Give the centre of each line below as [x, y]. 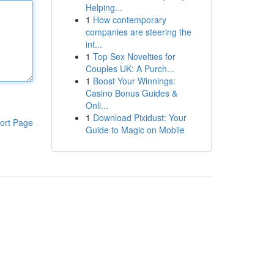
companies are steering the [138, 32]
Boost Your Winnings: [134, 81]
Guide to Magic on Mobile [135, 130]
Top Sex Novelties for [134, 56]
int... [94, 44]
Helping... [104, 7]
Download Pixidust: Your [139, 117]
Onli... [97, 105]
